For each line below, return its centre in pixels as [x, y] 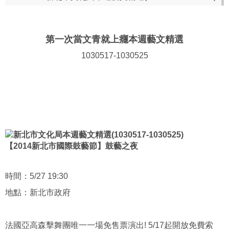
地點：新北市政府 [38, 192]
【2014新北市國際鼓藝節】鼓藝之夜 [72, 146]
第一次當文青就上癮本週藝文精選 [114, 39]
